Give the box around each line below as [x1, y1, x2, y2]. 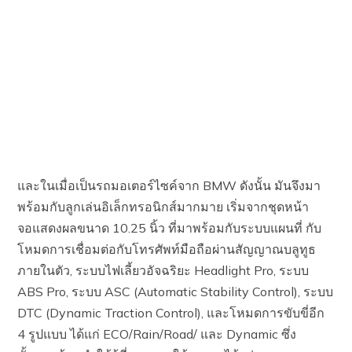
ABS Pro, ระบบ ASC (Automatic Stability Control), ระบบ [17, 283, 334, 299]
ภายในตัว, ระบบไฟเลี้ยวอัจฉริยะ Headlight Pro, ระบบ [17, 262, 310, 278]
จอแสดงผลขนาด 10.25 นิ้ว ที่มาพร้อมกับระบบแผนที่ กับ [17, 219, 322, 236]
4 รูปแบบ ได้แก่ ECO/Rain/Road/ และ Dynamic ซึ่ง [17, 325, 297, 342]
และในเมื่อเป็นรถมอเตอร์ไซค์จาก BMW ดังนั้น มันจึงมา [17, 177, 321, 193]
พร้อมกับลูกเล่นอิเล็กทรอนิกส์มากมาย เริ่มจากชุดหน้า [17, 198, 310, 214]
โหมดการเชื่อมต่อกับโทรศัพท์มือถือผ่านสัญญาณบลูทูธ [17, 240, 317, 257]
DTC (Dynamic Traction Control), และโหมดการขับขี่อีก [17, 304, 325, 321]
